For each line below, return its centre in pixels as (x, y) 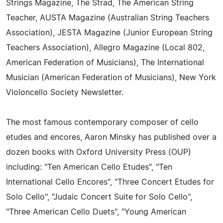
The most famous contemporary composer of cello (102, 122)
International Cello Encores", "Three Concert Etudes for (110, 182)
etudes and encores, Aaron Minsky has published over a (111, 137)
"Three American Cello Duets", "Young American (96, 212)
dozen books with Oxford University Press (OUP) (99, 152)
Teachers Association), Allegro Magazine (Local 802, (105, 48)
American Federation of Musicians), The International (105, 63)
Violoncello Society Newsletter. (65, 93)
